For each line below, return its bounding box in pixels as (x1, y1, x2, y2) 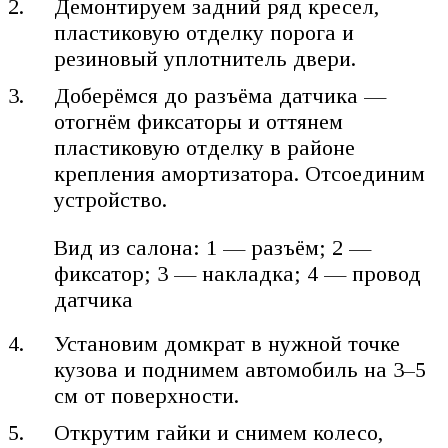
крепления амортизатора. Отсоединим (54, 161, 426, 187)
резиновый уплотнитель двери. (54, 46, 357, 72)
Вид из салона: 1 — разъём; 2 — (54, 235, 372, 261)
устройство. (54, 187, 168, 213)
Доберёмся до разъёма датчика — (54, 83, 387, 109)
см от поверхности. (54, 382, 240, 408)
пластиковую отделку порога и (54, 20, 355, 46)
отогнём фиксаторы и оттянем (54, 109, 344, 135)
